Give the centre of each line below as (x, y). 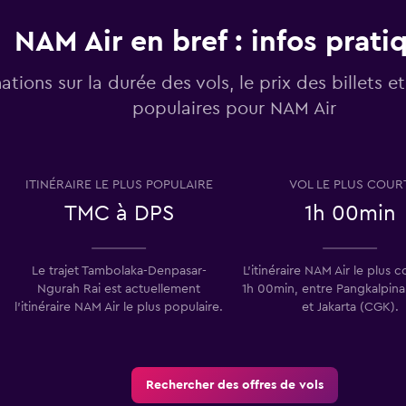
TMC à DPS (119, 213)
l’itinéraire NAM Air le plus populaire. (119, 307)
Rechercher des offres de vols (234, 385)
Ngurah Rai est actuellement (119, 289)
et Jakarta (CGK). (350, 307)
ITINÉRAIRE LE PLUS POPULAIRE (119, 184)
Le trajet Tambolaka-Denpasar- (119, 271)
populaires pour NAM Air (234, 109)
